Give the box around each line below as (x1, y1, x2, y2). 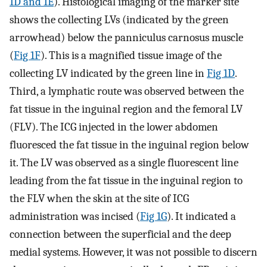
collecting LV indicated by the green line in (10, 67, 207, 80)
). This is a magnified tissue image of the (41, 49, 222, 63)
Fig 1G (140, 210, 167, 223)
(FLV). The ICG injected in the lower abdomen (10, 120, 218, 134)
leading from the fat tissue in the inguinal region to (10, 174, 243, 188)
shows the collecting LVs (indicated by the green (10, 13, 229, 27)
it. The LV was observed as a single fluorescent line (10, 156, 238, 170)
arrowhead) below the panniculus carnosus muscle (10, 31, 243, 45)
